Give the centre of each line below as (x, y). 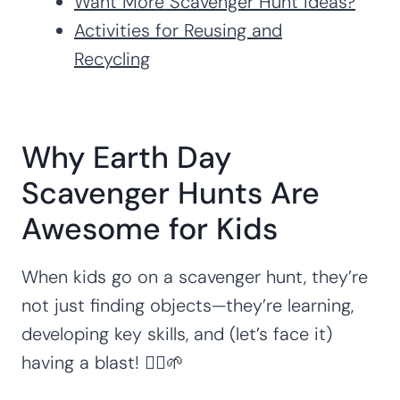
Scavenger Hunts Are (171, 193)
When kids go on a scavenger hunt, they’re (195, 276)
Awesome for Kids (150, 229)
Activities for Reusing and (178, 30)
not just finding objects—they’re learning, (187, 305)
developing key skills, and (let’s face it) (177, 333)
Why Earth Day (126, 157)
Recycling (112, 58)
